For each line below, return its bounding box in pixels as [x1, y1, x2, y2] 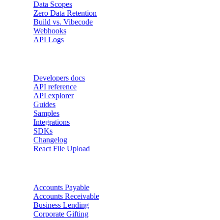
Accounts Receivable [33, 192, 99, 200]
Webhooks [33, 26, 66, 35]
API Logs [33, 35, 64, 44]
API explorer [33, 91, 74, 100]
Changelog [33, 136, 67, 144]
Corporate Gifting [33, 209, 88, 218]
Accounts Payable [33, 183, 89, 192]
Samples [33, 109, 59, 118]
